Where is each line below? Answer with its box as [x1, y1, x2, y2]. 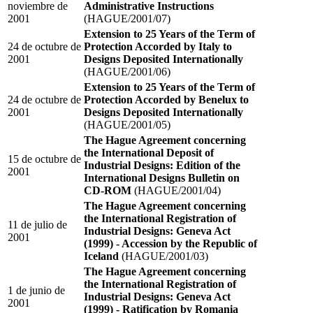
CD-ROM [84, 184, 131, 196]
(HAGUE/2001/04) [131, 184, 221, 196]
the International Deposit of [84, 146, 214, 159]
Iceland [84, 249, 119, 262]
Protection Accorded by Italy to [84, 40, 232, 52]
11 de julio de [8, 218, 67, 231]
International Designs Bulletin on [84, 171, 240, 184]
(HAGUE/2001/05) [84, 118, 170, 131]
